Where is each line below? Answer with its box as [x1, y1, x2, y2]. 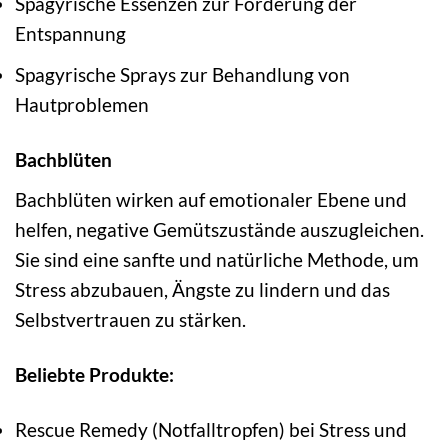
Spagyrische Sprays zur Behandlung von [15, 63, 350, 87]
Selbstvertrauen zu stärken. [15, 307, 246, 331]
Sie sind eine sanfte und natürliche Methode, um [15, 247, 419, 271]
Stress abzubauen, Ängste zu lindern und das [15, 277, 390, 301]
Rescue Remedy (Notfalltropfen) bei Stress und [15, 417, 407, 441]
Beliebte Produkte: [15, 362, 174, 386]
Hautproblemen [15, 93, 149, 117]
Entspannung [15, 21, 126, 45]
